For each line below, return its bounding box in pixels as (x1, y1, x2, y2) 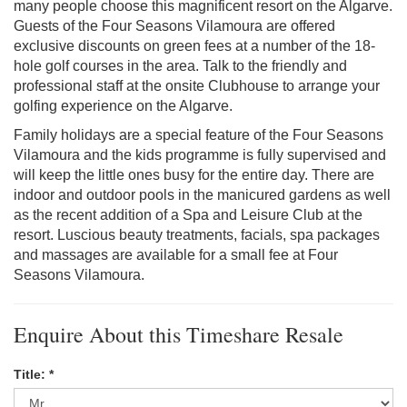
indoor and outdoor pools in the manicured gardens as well (14, 187, 391, 203)
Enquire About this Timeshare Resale (14, 320, 343, 350)
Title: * (14, 367, 54, 382)
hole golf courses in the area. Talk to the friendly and (14, 58, 347, 74)
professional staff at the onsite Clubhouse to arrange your (14, 78, 380, 94)
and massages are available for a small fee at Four (14, 247, 338, 263)
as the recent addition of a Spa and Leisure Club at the (14, 207, 362, 223)
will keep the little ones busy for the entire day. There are (14, 167, 374, 184)
